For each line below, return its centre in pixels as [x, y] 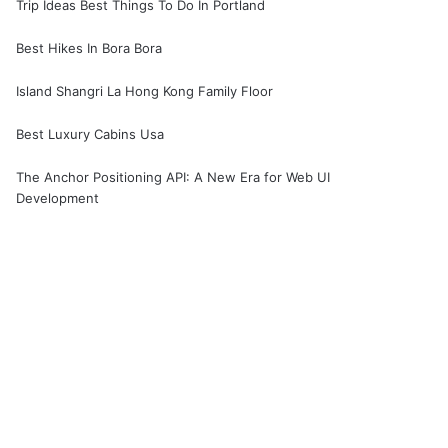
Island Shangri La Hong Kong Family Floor [145, 90]
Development [58, 197]
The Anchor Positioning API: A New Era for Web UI [173, 176]
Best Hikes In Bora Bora [89, 47]
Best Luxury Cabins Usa [90, 133]
